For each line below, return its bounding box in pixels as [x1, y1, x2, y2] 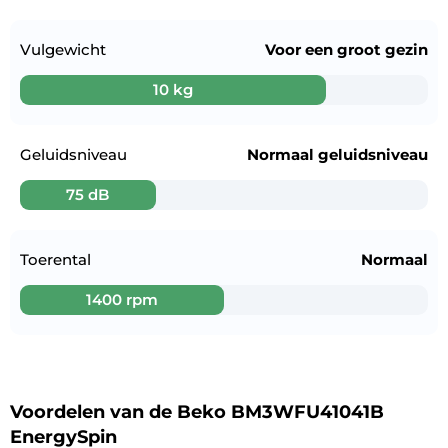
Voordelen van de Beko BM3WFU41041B [10, 400, 384, 423]
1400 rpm [86, 289, 158, 309]
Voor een [264, 39, 337, 59]
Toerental [20, 249, 91, 269]
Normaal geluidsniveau [246, 144, 428, 164]
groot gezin [336, 39, 428, 59]
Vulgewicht [20, 39, 106, 59]
